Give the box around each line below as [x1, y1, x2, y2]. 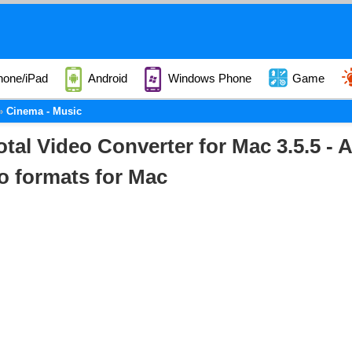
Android [86, 71, 127, 85]
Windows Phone [165, 71, 251, 85]
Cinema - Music [6, 105, 82, 117]
